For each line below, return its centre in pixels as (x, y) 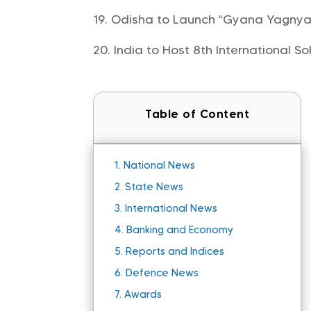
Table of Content (197, 114)
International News (171, 209)
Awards (143, 295)
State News (154, 187)
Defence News (162, 273)
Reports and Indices (175, 252)
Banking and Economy (180, 230)
